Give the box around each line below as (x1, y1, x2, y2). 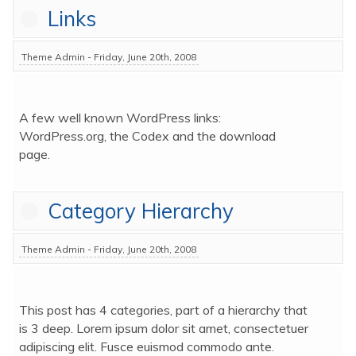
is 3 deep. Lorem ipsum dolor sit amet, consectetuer (18, 319, 308, 336)
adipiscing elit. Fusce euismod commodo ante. (18, 338, 274, 354)
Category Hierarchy (41, 197, 234, 224)
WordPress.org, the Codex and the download (18, 127, 276, 144)
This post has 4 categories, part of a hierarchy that (18, 301, 308, 318)
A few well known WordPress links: (18, 109, 221, 126)
